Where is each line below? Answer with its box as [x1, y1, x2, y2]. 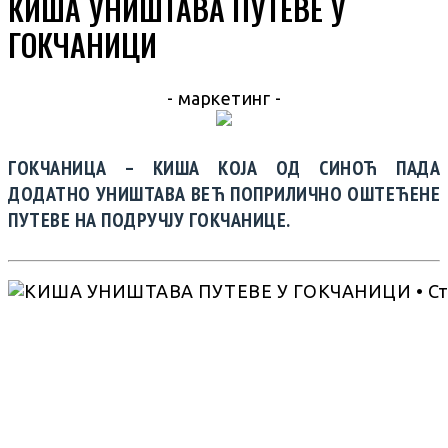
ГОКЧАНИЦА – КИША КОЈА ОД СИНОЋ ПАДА [8, 154, 440, 181]
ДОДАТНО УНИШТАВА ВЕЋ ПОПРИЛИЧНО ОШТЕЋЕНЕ [8, 180, 440, 207]
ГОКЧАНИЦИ [8, 22, 157, 68]
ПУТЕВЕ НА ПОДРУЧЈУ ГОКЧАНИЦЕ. [8, 206, 291, 233]
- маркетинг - [166, 88, 282, 109]
